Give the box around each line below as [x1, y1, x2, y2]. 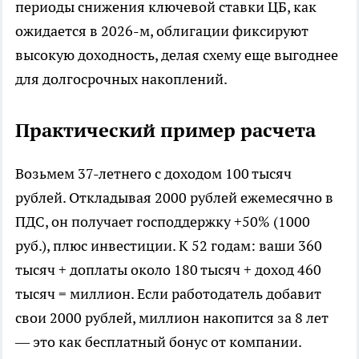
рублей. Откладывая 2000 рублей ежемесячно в [15, 188, 333, 207]
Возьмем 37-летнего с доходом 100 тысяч [15, 163, 292, 183]
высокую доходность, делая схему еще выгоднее [15, 45, 338, 64]
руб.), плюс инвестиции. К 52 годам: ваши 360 [15, 236, 322, 255]
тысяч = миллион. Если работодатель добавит [15, 284, 321, 303]
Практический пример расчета [15, 117, 316, 143]
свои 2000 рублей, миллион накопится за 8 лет [15, 308, 329, 327]
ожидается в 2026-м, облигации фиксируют [15, 21, 309, 40]
